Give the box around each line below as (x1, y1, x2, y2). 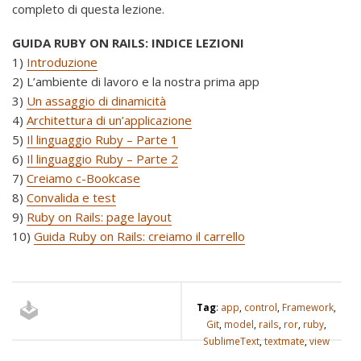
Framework (281, 300, 334, 313)
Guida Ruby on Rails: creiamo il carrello (34, 227, 245, 244)
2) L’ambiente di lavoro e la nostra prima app (12, 73, 259, 89)
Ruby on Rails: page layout (27, 208, 172, 225)
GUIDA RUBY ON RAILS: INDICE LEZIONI (12, 34, 244, 51)
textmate (263, 334, 305, 347)
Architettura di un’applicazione (27, 111, 192, 128)
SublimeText (202, 334, 259, 347)
